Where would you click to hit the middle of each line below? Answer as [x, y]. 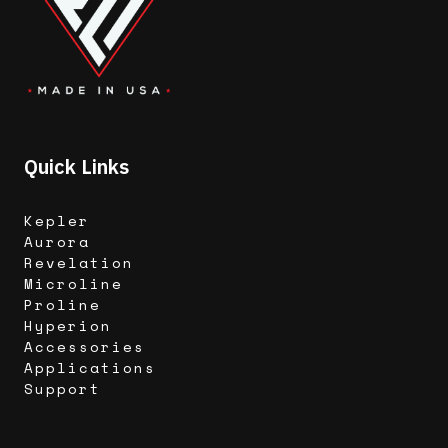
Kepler [57, 221]
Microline [73, 284]
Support [62, 389]
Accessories [84, 347]
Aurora [57, 242]
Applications [90, 368]
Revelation [79, 263]
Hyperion [68, 326]
